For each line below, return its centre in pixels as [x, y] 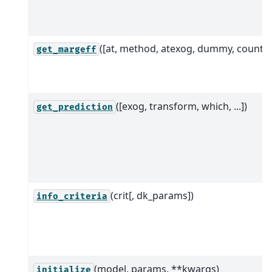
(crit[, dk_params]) [152, 195]
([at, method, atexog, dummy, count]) [185, 48]
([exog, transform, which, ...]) [182, 106]
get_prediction [75, 107]
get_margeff [66, 49]
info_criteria [72, 196]
